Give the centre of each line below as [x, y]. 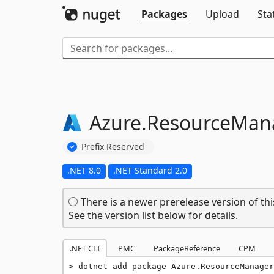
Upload [222, 14]
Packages [164, 14]
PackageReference [187, 248]
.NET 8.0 [84, 170]
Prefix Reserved [113, 146]
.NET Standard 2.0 [150, 170]
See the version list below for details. [153, 215]
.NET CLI [85, 248]
